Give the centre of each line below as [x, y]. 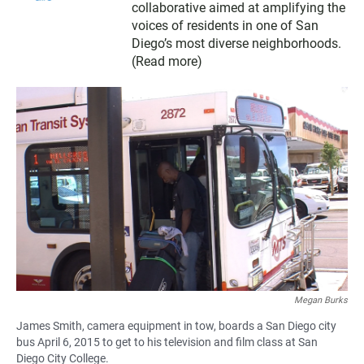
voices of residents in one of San [225, 26]
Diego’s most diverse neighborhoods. [237, 44]
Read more [167, 62]
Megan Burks [321, 301]
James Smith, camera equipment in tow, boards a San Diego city [176, 326]
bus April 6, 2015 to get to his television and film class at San [167, 342]
